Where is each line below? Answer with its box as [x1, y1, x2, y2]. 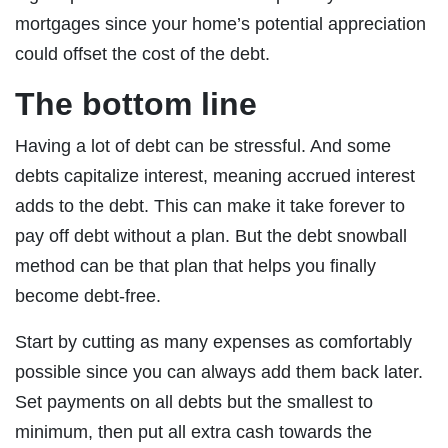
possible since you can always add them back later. [15, 361, 423, 382]
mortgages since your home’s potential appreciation [15, 13, 426, 34]
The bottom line [15, 85, 257, 122]
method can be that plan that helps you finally [15, 255, 376, 276]
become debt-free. [15, 285, 161, 306]
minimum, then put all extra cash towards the [15, 421, 372, 442]
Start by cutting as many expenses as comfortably [15, 331, 412, 352]
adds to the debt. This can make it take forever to [15, 195, 405, 216]
